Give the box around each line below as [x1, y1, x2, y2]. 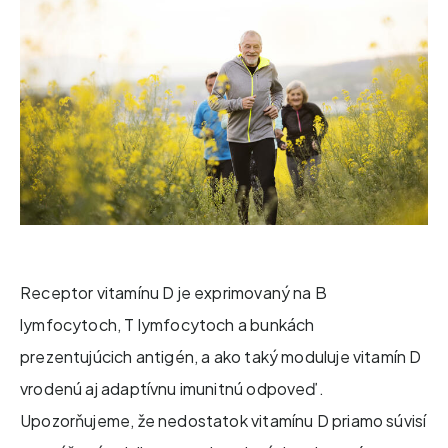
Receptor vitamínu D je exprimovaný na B [20, 281, 328, 303]
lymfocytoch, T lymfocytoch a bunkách [20, 313, 315, 335]
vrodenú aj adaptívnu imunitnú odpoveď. [20, 377, 324, 399]
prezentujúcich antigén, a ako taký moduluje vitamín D [20, 345, 422, 367]
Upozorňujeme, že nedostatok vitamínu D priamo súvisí [20, 409, 427, 431]
